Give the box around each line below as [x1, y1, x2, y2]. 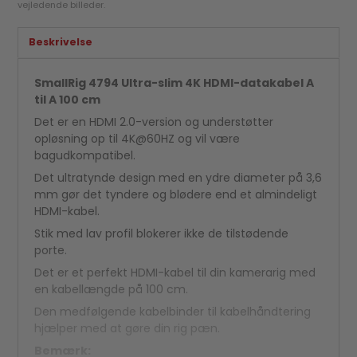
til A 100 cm [34, 91, 101, 108]
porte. [34, 241, 68, 258]
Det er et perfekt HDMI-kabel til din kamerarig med [34, 264, 316, 280]
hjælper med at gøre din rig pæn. [34, 320, 221, 336]
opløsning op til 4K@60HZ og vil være [34, 130, 241, 147]
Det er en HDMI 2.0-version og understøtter [34, 113, 274, 130]
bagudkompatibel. [34, 147, 136, 163]
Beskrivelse [28, 35, 92, 49]
